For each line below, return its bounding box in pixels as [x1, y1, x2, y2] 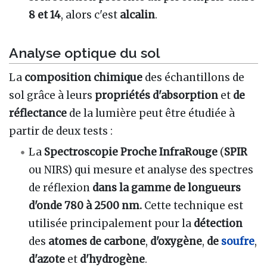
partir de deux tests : [9, 125, 113, 138]
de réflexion [29, 181, 93, 195]
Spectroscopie [44, 145, 119, 159]
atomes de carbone [48, 235, 146, 249]
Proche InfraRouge [120, 145, 218, 159]
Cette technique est [142, 199, 244, 213]
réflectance [9, 107, 67, 120]
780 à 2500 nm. [64, 199, 142, 213]
